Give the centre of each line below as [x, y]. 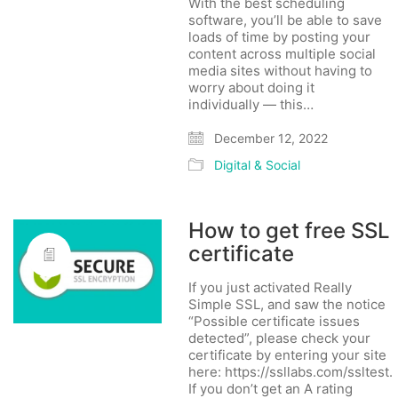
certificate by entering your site [288, 355]
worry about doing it [252, 88]
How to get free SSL [290, 231]
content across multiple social [283, 54]
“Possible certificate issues [275, 321]
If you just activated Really [271, 287]
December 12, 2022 [270, 138]
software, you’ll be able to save [286, 20]
